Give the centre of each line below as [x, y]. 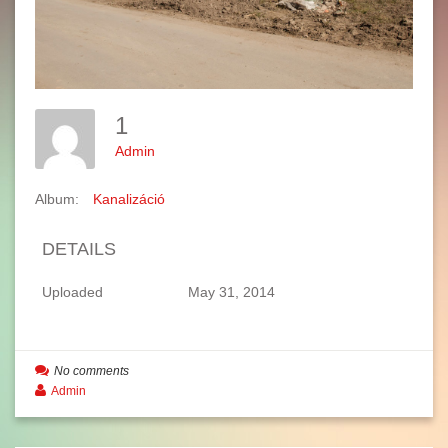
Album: [57, 199]
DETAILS [79, 249]
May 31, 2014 [231, 292]
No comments [91, 371]
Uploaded [72, 292]
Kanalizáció [129, 199]
